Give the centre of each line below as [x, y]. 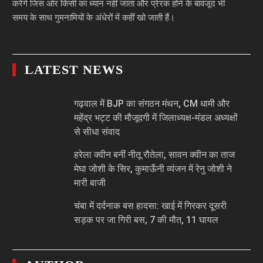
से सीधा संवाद [97, 131]
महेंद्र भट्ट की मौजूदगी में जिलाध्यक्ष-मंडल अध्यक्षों [156, 117]
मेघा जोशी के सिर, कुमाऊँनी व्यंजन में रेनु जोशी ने [153, 168]
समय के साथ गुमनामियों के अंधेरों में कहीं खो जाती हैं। [94, 17]
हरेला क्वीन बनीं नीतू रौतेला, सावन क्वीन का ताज [155, 154]
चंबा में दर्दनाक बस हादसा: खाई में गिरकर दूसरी [151, 205]
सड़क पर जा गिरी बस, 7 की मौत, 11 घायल [146, 220]
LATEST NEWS [74, 69]
